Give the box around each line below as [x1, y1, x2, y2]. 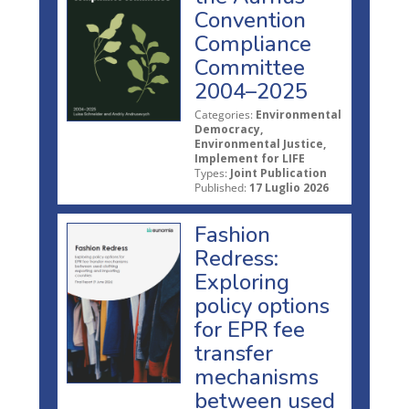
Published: [194, 179, 246, 195]
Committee [194, 52, 305, 82]
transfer [194, 338, 273, 368]
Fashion [194, 219, 270, 249]
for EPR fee [194, 314, 305, 344]
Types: [194, 164, 227, 181]
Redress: [194, 243, 278, 273]
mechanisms [194, 362, 319, 392]
